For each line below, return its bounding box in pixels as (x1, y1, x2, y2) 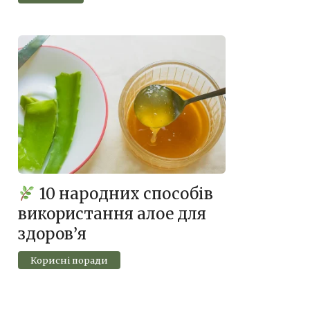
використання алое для (18, 204, 206, 224)
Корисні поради (30, 254, 108, 266)
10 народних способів (35, 184, 213, 204)
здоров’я (18, 224, 86, 244)
